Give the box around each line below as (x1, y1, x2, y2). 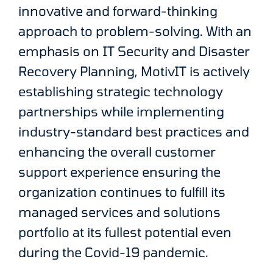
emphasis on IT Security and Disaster (18, 43, 250, 59)
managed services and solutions (18, 204, 221, 220)
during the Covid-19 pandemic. (18, 244, 208, 260)
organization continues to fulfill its (18, 184, 225, 200)
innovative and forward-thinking (18, 3, 218, 19)
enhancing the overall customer (18, 144, 216, 160)
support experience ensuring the (18, 164, 221, 180)
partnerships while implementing (18, 104, 224, 119)
